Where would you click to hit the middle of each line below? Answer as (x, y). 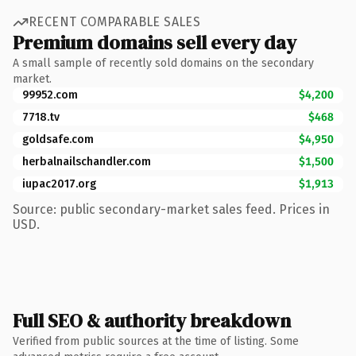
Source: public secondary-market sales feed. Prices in (171, 209)
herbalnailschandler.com (87, 161)
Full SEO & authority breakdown (152, 320)
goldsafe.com (58, 139)
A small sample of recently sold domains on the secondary (163, 63)
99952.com (50, 95)
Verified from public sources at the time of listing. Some (156, 341)
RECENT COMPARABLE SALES (115, 22)
